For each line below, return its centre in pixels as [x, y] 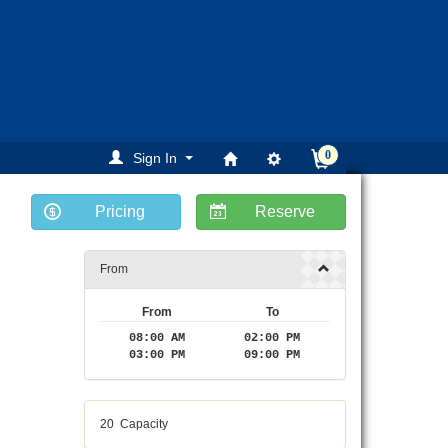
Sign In [155, 158]
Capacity [143, 424]
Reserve [285, 212]
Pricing [120, 212]
